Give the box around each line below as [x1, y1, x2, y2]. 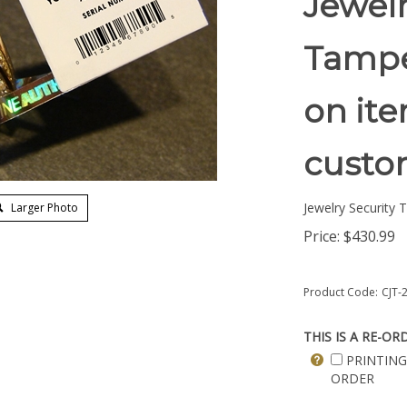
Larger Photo [8, 200, 79, 215]
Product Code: [303, 284, 378, 300]
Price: [303, 226, 340, 246]
